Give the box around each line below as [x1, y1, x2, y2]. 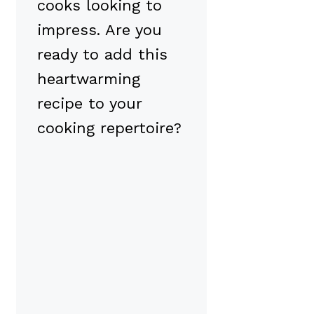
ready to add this [37, 45, 168, 63]
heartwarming [37, 69, 140, 88]
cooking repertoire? [37, 118, 182, 137]
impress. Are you [37, 20, 162, 39]
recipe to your [37, 94, 142, 112]
